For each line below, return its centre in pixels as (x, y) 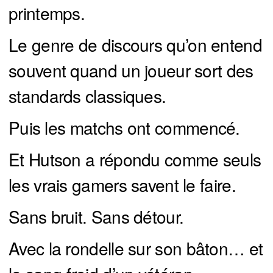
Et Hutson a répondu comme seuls (135, 159)
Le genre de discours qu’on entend (135, 44)
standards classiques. (87, 95)
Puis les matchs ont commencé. (124, 127)
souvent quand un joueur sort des (131, 70)
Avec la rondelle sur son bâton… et (136, 248)
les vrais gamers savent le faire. (122, 184)
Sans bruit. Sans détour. (96, 216)
